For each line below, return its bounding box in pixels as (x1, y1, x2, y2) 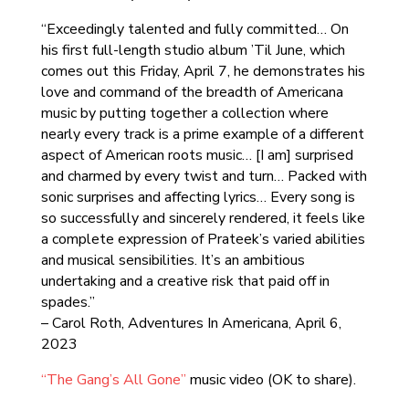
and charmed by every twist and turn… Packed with (40, 166, 367, 186)
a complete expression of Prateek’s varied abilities (40, 229, 365, 249)
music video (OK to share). (185, 370, 356, 390)
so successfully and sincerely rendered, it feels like (40, 208, 365, 228)
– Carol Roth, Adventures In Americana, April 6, (40, 313, 341, 333)
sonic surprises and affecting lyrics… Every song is (40, 187, 355, 207)
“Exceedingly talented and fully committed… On (40, 19, 349, 39)
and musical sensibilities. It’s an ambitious (40, 250, 305, 270)
